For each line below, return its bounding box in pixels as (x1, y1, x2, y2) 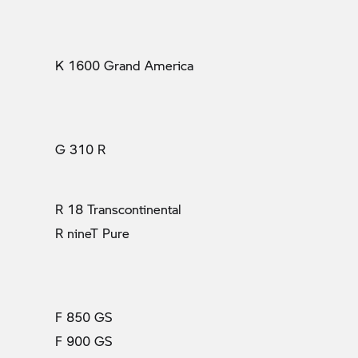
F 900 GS (55, 331, 112, 350)
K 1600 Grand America (55, 55, 193, 74)
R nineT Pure (55, 223, 129, 242)
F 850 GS (55, 307, 112, 326)
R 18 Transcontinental (55, 199, 181, 218)
